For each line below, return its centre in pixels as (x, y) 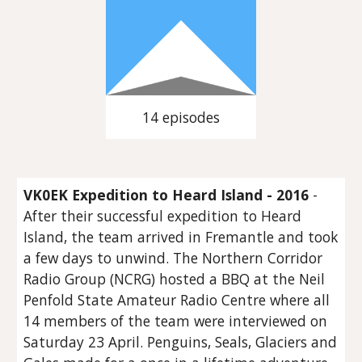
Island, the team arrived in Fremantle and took (181, 237)
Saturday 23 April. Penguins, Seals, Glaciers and (181, 342)
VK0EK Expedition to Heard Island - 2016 (166, 195)
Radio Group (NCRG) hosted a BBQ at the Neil (175, 279)
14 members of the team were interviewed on (176, 321)
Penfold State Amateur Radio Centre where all (177, 300)
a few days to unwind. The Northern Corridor (173, 258)
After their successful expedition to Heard (163, 216)
